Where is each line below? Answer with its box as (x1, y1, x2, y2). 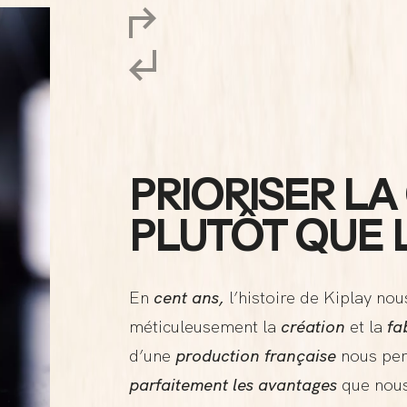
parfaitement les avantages (128, 373, 337, 397)
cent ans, (153, 286, 224, 310)
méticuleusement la (128, 315, 281, 339)
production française (174, 344, 336, 368)
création (280, 315, 345, 339)
